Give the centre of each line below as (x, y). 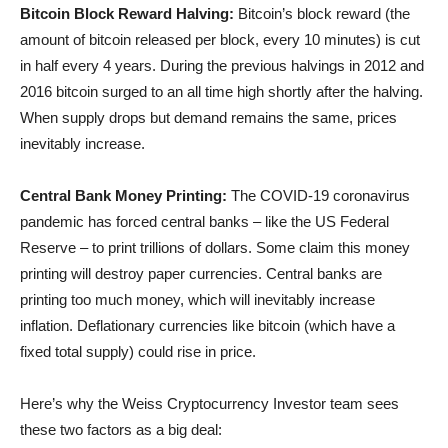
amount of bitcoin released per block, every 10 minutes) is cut (220, 40)
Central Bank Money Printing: (123, 196)
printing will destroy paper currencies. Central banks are (201, 274)
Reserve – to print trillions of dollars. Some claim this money (215, 248)
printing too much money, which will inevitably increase (197, 300)
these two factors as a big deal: (121, 430)
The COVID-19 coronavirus (318, 196)
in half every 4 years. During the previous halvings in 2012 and (222, 66)
